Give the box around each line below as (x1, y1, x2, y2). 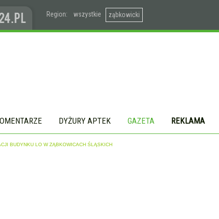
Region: (46, 10, 67, 18)
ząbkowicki (109, 11, 140, 19)
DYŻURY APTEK (59, 116, 111, 126)
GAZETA (128, 116, 154, 126)
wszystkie (73, 10, 101, 18)
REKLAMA (171, 116, 205, 126)
